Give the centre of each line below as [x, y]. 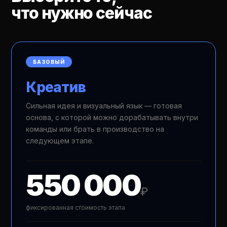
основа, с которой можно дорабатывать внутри [112, 117]
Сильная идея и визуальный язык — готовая [104, 106]
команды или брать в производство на [95, 129]
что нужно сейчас [82, 13]
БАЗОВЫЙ [49, 62]
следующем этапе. [60, 141]
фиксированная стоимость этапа [76, 207]
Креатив [56, 87]
